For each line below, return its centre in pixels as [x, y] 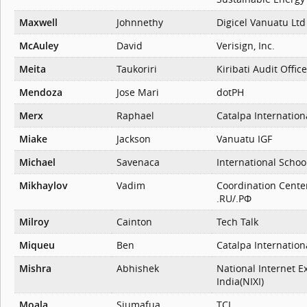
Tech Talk [237, 222]
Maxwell [38, 23]
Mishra [35, 269]
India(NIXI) [240, 282]
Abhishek [138, 269]
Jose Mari [138, 93]
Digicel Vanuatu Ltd [261, 23]
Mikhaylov [44, 186]
